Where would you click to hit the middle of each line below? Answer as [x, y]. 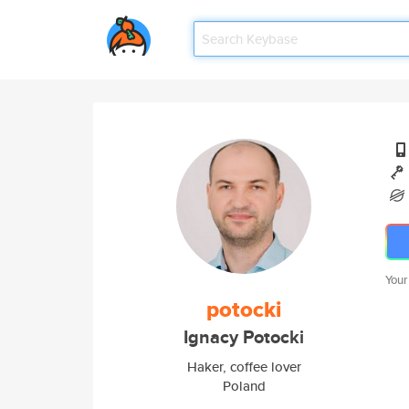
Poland [244, 386]
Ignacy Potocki [244, 337]
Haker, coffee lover [244, 367]
